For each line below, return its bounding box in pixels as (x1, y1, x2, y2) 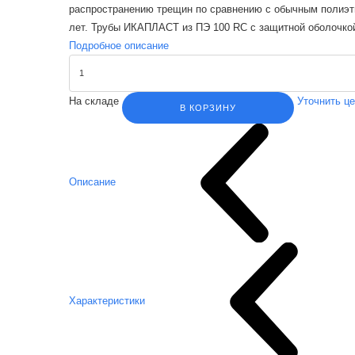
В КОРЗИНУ (180, 102, 236, 113)
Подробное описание (69, 39, 169, 52)
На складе (69, 94, 122, 107)
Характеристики (69, 295, 145, 307)
